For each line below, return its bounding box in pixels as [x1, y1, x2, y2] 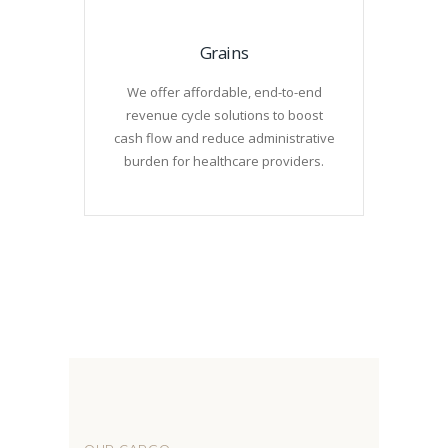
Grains [199, 40, 249, 64]
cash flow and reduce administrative [113, 128, 335, 147]
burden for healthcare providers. [124, 151, 324, 170]
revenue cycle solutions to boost [125, 105, 323, 124]
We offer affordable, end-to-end [126, 82, 322, 101]
